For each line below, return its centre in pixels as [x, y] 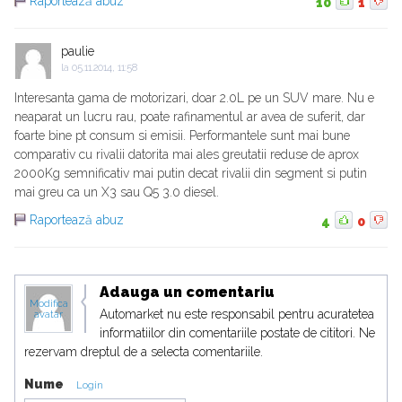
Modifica [48, 304]
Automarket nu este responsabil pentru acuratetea [237, 315]
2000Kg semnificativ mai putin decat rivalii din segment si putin [191, 174]
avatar [48, 315]
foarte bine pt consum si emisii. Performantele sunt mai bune [182, 136]
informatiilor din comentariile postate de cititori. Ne [237, 333]
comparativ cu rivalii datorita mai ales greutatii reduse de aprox [187, 155]
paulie [78, 52]
